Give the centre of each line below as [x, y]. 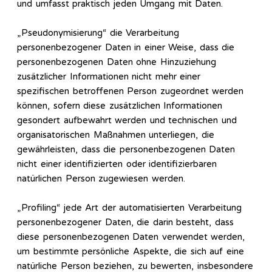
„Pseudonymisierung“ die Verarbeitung [98, 33]
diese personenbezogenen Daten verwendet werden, [131, 237]
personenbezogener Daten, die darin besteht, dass [125, 223]
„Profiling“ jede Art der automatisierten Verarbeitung [129, 208]
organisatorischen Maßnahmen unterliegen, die [116, 135]
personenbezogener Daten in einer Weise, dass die [126, 48]
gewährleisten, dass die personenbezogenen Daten [126, 150]
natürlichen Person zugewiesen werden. [101, 179]
